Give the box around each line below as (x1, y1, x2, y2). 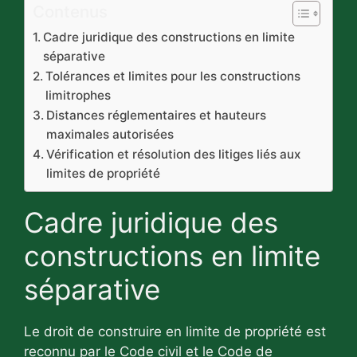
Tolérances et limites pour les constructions (45, 69, 301, 84)
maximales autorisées (46, 127, 175, 143)
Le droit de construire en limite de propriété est (24, 324, 326, 340)
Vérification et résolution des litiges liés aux (46, 147, 301, 163)
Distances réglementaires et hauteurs (46, 108, 267, 124)
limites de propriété (46, 166, 161, 182)
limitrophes (45, 88, 112, 104)
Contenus (33, 2, 108, 22)
